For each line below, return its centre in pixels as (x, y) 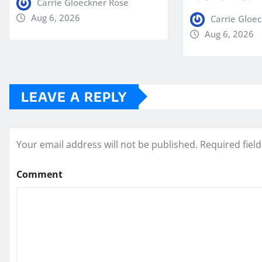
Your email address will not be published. (107, 144)
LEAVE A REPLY (74, 96)
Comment (39, 174)
